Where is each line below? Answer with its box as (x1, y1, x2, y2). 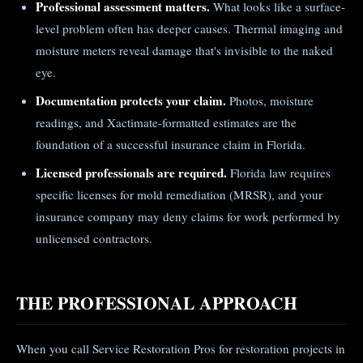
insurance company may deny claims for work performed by (36, 208, 340, 224)
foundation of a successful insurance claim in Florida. (36, 136, 305, 152)
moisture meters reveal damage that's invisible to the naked (36, 42, 333, 58)
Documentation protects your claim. (36, 92, 226, 109)
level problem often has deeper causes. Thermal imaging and (36, 20, 343, 36)
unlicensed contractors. (36, 230, 152, 246)
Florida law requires (227, 164, 331, 181)
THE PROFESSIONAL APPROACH (16, 290, 298, 315)
